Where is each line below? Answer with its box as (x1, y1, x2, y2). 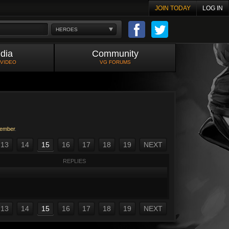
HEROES (56, 26, 78, 32)
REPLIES (62, 158, 86, 164)
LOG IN (202, 5, 223, 12)
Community (91, 49, 139, 59)
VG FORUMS (99, 59, 131, 65)
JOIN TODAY (155, 5, 191, 12)
